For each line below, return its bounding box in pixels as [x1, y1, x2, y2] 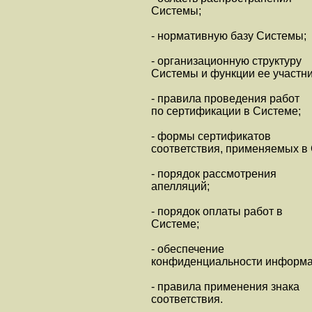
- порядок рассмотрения [151, 168, 276, 180]
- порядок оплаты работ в [151, 205, 283, 217]
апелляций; [151, 180, 210, 192]
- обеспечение [151, 243, 224, 255]
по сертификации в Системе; [151, 105, 301, 117]
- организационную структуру [151, 55, 302, 67]
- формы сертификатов [151, 130, 271, 142]
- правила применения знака [151, 281, 299, 292]
